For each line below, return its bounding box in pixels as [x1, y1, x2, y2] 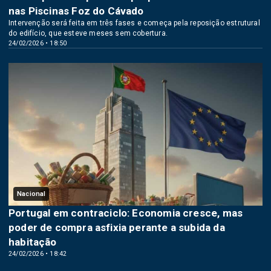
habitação [8, 236, 57, 248]
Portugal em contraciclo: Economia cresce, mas [8, 207, 243, 219]
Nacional [17, 190, 46, 198]
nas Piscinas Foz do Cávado [8, 4, 144, 17]
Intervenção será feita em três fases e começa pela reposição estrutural [8, 18, 260, 27]
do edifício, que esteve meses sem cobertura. [8, 28, 168, 38]
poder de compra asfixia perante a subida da [8, 221, 225, 233]
